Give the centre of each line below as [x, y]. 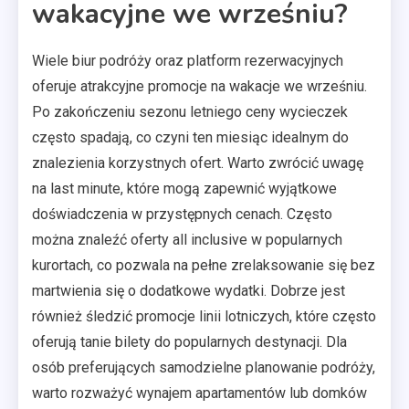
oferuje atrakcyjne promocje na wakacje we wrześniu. [199, 86]
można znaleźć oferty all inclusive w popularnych [187, 240]
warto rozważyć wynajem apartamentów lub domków [199, 393]
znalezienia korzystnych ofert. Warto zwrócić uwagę [198, 163]
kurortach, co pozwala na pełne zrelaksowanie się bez [204, 265]
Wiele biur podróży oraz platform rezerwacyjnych [188, 61]
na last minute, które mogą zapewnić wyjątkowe [184, 189]
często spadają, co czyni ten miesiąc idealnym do [190, 137]
